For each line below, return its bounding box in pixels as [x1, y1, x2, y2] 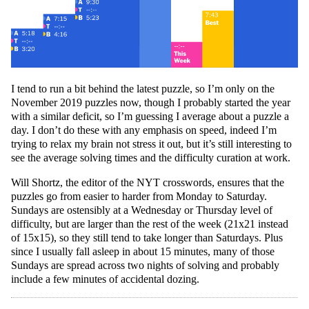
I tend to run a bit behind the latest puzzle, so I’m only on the [11, 83, 275, 95]
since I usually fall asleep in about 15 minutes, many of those [11, 246, 275, 258]
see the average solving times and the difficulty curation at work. [11, 152, 290, 164]
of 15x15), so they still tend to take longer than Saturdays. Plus [11, 232, 283, 244]
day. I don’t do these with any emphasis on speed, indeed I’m [11, 124, 277, 137]
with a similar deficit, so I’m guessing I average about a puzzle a [11, 110, 289, 123]
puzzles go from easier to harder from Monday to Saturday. [11, 190, 267, 203]
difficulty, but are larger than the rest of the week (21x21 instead [11, 218, 288, 230]
